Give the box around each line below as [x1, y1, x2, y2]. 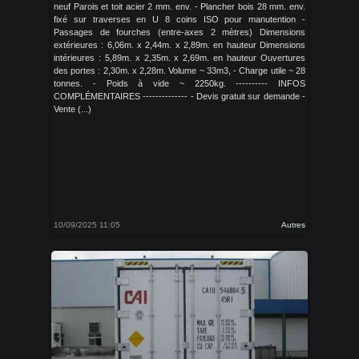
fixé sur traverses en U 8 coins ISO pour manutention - [54, 14, 305, 24]
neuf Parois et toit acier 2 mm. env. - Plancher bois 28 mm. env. [54, 2, 305, 11]
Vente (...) [54, 104, 91, 114]
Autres [281, 220, 305, 229]
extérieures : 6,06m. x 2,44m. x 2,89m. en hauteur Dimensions [54, 40, 305, 50]
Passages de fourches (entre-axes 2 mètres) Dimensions [54, 27, 305, 37]
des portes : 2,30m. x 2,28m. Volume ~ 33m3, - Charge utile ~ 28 [54, 66, 305, 75]
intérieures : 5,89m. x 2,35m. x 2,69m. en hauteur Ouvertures [54, 53, 305, 63]
